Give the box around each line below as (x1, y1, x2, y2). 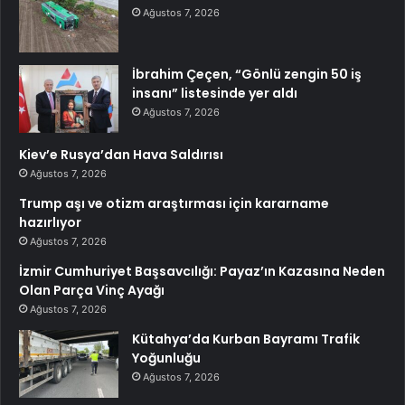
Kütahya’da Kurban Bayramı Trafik (132, 330, 360, 349)
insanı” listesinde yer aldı (132, 84, 297, 103)
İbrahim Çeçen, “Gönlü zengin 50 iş (132, 65, 362, 84)
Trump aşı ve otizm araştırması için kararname (19, 194, 329, 213)
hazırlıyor (19, 213, 81, 232)
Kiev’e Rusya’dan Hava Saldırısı (19, 146, 223, 165)
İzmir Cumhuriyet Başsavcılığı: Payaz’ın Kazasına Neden (19, 262, 385, 281)
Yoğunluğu (132, 349, 201, 368)
